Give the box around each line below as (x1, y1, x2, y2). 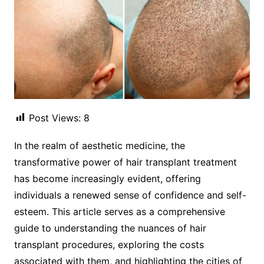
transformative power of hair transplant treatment (14, 156, 237, 168)
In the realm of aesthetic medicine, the (14, 139, 185, 151)
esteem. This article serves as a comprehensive (14, 205, 225, 217)
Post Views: (28, 111, 81, 124)
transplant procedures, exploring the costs (14, 238, 204, 250)
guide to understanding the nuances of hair (14, 222, 206, 234)
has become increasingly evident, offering (14, 172, 201, 184)
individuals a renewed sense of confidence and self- (14, 189, 246, 201)
